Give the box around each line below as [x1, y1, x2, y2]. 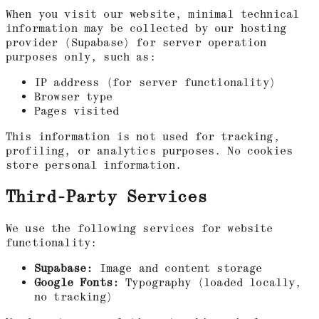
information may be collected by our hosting [6, 21, 286, 36]
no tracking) [34, 289, 113, 304]
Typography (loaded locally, [119, 275, 302, 290]
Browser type [34, 90, 113, 105]
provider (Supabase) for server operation [6, 36, 267, 51]
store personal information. [6, 158, 182, 173]
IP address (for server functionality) [34, 75, 276, 90]
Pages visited [34, 104, 120, 119]
